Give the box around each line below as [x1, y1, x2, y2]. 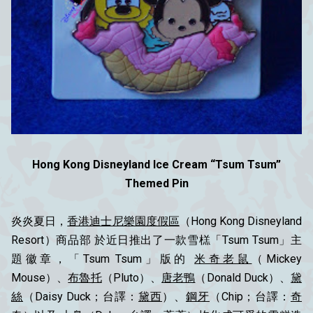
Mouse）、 [11, 270, 68, 284]
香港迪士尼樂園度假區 [67, 214, 180, 228]
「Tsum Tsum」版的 [68, 252, 195, 265]
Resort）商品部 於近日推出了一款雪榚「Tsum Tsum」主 [11, 233, 302, 247]
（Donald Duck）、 [195, 270, 291, 284]
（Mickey [252, 252, 302, 265]
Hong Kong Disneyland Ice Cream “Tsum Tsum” [32, 157, 281, 171]
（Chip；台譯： [210, 289, 291, 303]
